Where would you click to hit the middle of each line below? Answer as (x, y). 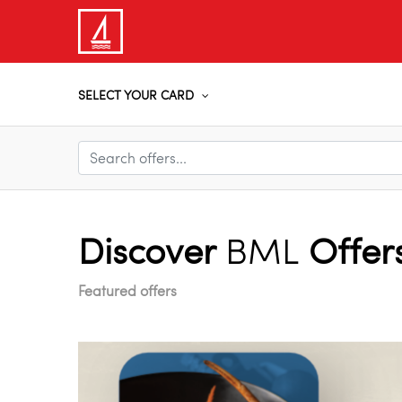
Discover (152, 250)
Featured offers (127, 291)
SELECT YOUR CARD (136, 94)
